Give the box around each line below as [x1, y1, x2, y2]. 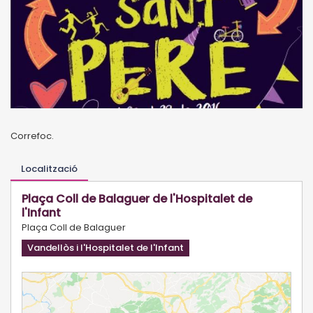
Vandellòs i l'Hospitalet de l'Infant [27, 240, 184, 254]
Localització [21, 161, 78, 175]
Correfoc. [10, 129, 54, 143]
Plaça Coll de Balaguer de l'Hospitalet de [22, 190, 252, 207]
